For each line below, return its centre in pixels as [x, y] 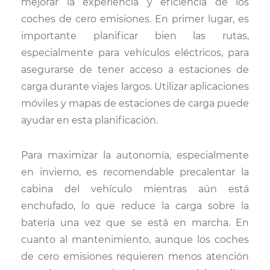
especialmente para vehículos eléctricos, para [135, 53]
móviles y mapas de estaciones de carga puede [135, 103]
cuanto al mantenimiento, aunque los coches [135, 240]
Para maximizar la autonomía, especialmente [135, 155]
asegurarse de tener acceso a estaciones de [135, 70]
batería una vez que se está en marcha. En [135, 223]
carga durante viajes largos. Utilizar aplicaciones [135, 86]
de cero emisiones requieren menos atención [135, 256]
